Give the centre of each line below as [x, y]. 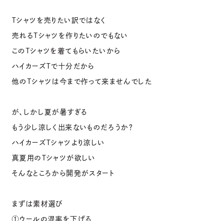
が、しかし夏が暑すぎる [50, 112]
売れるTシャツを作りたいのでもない [70, 35]
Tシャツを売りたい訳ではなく [59, 20]
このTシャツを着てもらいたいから [66, 51]
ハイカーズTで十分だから [53, 66]
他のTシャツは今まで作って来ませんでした [82, 81]
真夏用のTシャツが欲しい [54, 158]
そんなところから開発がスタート [63, 173]
